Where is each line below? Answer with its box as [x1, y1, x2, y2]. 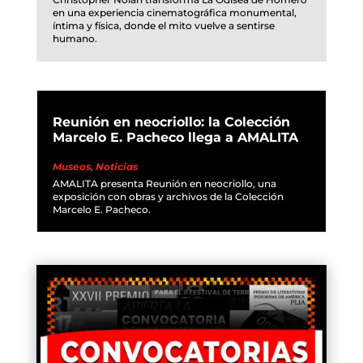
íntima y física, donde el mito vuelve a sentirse [52, 19, 275, 32]
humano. [52, 32, 97, 45]
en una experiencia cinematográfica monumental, [52, 6, 297, 19]
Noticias [95, 160, 138, 173]
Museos [52, 160, 91, 173]
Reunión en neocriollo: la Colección [52, 114, 290, 130]
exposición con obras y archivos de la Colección [52, 190, 284, 203]
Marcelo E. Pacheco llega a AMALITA [52, 130, 298, 146]
